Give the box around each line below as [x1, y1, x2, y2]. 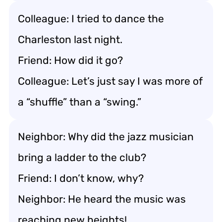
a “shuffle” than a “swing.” [18, 95, 141, 108]
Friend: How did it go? [18, 54, 123, 66]
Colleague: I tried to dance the [18, 12, 164, 25]
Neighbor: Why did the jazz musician [18, 130, 194, 143]
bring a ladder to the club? [18, 151, 146, 164]
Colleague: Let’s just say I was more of [18, 74, 203, 87]
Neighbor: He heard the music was [18, 192, 186, 205]
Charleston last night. [18, 33, 122, 46]
